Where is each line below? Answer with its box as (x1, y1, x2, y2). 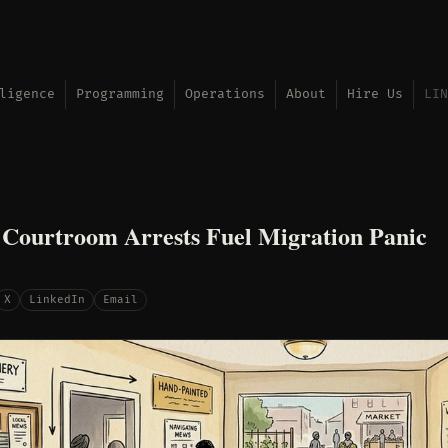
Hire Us (347, 86, 403, 102)
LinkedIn (29, 292, 86, 306)
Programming (76, 86, 164, 102)
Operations (185, 86, 265, 102)
